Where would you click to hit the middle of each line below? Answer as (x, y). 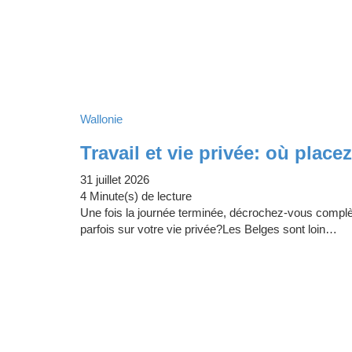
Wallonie (101, 119)
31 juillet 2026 (115, 179)
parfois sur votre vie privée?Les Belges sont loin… (209, 229)
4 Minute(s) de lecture (136, 196)
